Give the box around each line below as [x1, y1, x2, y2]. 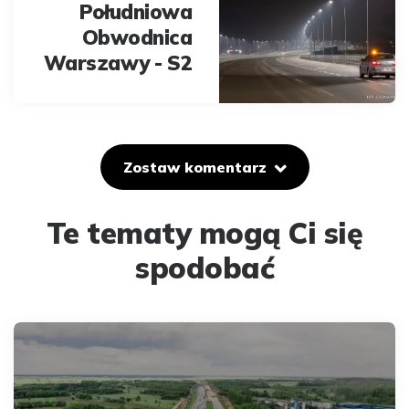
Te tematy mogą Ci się [46, 214, 363, 251]
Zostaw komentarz [122, 157, 267, 176]
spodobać [135, 248, 274, 286]
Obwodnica [81, 24, 193, 50]
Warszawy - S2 [43, 49, 193, 76]
